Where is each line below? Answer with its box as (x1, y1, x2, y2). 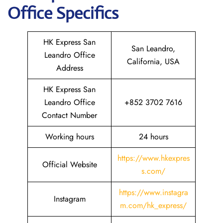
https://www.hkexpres (117, 152, 190, 164)
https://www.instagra (118, 187, 188, 198)
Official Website (42, 159, 97, 170)
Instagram (53, 193, 86, 205)
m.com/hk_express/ (120, 200, 187, 211)
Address (56, 62, 83, 74)
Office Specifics (7, 3, 118, 23)
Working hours (45, 131, 94, 142)
